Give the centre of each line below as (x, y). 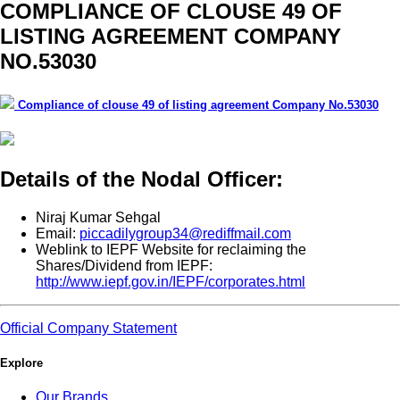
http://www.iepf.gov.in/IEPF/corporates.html (171, 281)
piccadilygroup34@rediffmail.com (185, 233)
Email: (58, 233)
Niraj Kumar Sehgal (98, 217)
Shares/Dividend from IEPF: (124, 265)
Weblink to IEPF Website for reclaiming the (171, 249)
